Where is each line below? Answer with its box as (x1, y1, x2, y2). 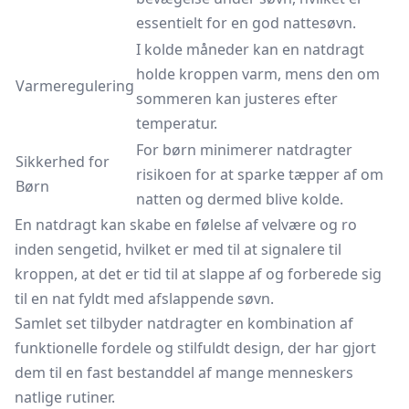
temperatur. (136, 113, 217, 133)
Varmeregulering (16, 76, 134, 96)
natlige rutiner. (15, 387, 115, 407)
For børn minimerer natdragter (136, 140, 352, 160)
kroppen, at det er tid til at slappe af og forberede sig (15, 264, 382, 284)
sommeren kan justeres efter (136, 89, 338, 109)
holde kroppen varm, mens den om (136, 64, 380, 84)
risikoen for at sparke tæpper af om (136, 164, 383, 184)
